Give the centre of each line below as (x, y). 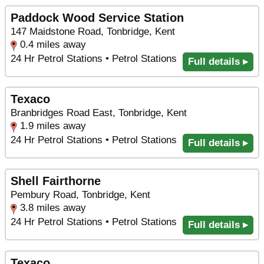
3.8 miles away (53, 207)
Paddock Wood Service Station (97, 17)
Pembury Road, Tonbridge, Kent (80, 194)
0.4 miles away (53, 44)
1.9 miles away (53, 126)
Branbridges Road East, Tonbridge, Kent (99, 113)
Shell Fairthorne (56, 181)
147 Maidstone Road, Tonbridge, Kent (93, 31)
